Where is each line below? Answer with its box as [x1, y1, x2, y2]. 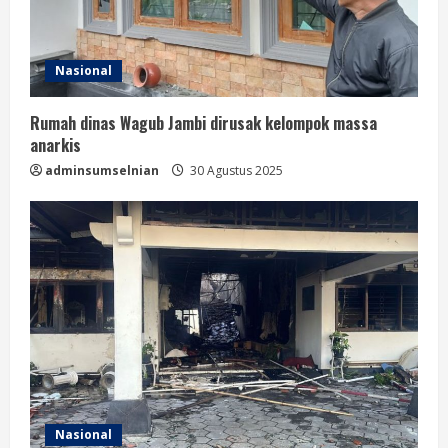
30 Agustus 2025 [187, 161, 283, 179]
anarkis [30, 132, 81, 157]
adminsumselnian [45, 161, 159, 179]
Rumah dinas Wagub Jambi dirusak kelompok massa [30, 110, 377, 135]
